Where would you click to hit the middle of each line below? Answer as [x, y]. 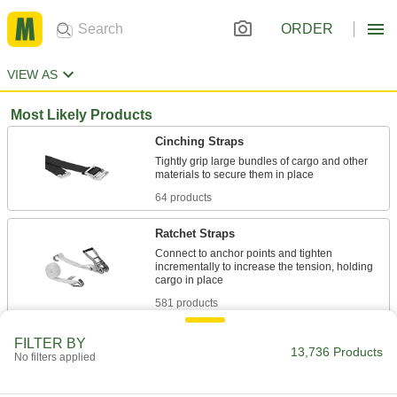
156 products [187, 382]
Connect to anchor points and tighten [244, 253]
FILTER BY [50, 343]
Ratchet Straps [195, 234]
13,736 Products [337, 352]
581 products [187, 303]
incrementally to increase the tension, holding [264, 267]
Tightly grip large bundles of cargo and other [261, 161]
